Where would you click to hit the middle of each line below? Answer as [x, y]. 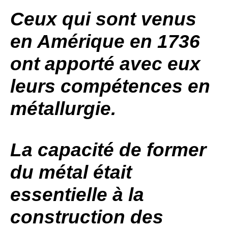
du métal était [71, 172]
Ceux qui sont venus [103, 19]
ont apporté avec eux [105, 64]
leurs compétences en [110, 86]
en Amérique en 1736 [105, 41]
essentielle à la [77, 195]
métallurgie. [66, 109]
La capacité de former [108, 150]
